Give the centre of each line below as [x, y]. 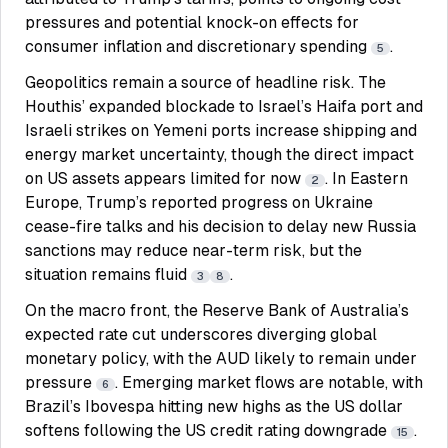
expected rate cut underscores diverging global [201, 334]
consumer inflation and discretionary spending [198, 46]
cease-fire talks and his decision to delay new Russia [220, 226]
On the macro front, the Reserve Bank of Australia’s [217, 310]
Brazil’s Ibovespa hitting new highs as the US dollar [214, 406]
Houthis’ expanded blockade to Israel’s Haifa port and [224, 106]
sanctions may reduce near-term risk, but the [193, 250]
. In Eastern [366, 178]
